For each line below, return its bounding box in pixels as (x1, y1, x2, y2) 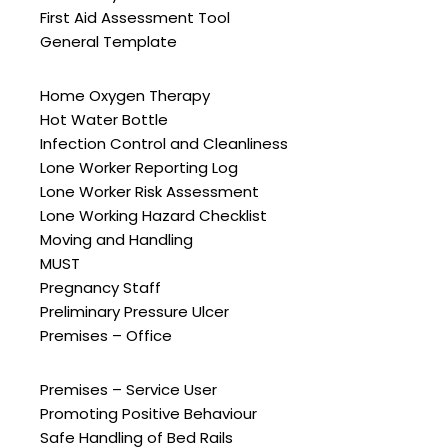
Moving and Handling (40, 229, 193, 251)
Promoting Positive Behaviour (40, 403, 257, 425)
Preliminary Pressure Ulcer (40, 301, 229, 323)
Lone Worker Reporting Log (40, 157, 238, 179)
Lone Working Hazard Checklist (40, 205, 267, 227)
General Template (40, 31, 177, 53)
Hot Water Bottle (40, 109, 168, 131)
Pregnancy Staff (40, 277, 161, 299)
